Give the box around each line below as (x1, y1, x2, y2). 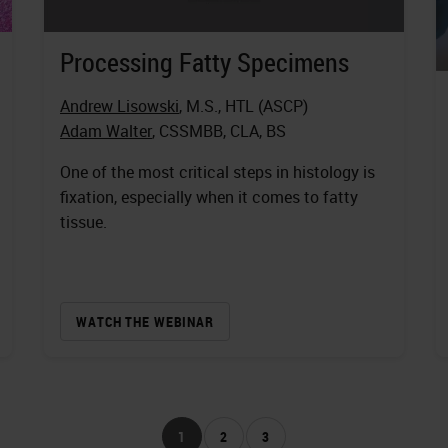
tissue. (60, 210, 107, 233)
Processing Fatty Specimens (60, 44, 349, 80)
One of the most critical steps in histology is (60, 160, 375, 183)
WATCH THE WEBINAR (76, 312, 214, 332)
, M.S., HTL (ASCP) (179, 94, 308, 117)
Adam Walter (60, 119, 152, 142)
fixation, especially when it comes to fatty (60, 185, 358, 208)
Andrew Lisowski (60, 94, 179, 117)
